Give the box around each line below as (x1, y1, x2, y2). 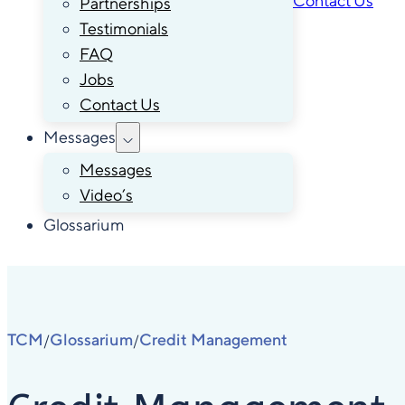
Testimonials (80, 18, 168, 38)
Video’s (80, 184, 133, 204)
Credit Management (139, 329, 287, 349)
